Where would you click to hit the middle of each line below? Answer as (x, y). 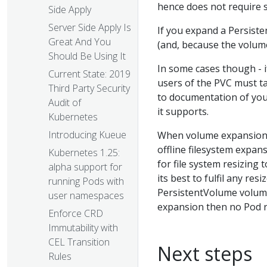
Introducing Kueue (87, 135)
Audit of (65, 103)
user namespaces (86, 196)
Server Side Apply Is (90, 28)
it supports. (183, 111)
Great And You (80, 42)
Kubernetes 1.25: (84, 153)
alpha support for (85, 167)
